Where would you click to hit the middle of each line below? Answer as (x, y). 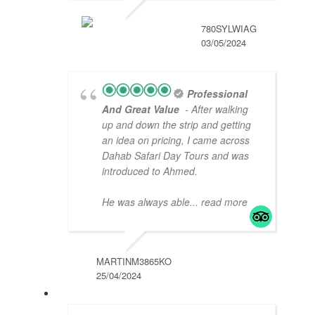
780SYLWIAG (229, 29)
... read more (219, 202)
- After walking (215, 109)
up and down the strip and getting (176, 125)
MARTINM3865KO (134, 262)
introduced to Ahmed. (150, 171)
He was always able (146, 202)
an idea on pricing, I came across (176, 140)
